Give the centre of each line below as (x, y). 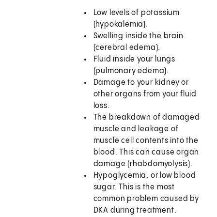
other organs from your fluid (145, 94)
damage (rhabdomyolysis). (143, 164)
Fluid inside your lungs (134, 60)
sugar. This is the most (134, 187)
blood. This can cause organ (146, 153)
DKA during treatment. (135, 211)
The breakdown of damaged (147, 118)
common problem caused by (146, 199)
